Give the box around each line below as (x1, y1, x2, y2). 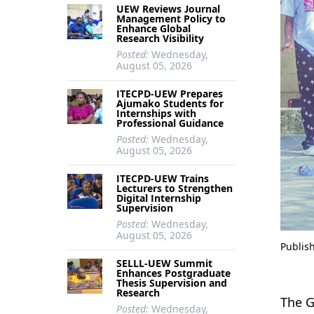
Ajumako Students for (116, 97, 224, 110)
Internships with (116, 107, 196, 120)
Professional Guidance (116, 116, 224, 130)
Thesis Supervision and (116, 276, 227, 289)
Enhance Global (116, 22, 191, 35)
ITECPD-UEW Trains (116, 172, 209, 185)
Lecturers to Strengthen (116, 182, 233, 195)
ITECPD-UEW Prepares (116, 87, 223, 100)
